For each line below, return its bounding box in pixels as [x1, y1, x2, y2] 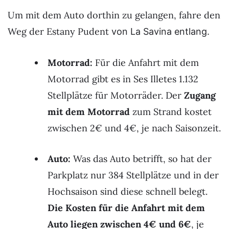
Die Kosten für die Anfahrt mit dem [48, 201, 205, 214]
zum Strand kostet [130, 106, 212, 118]
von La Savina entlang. [109, 26, 210, 37]
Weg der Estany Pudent [8, 25, 109, 37]
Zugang [184, 89, 216, 102]
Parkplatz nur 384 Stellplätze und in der [48, 169, 219, 181]
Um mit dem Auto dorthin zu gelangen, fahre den [8, 9, 220, 21]
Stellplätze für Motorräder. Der [48, 89, 184, 102]
